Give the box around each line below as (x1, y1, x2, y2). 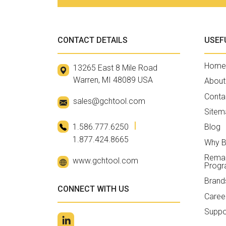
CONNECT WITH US (58, 184, 129, 194)
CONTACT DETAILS (58, 35, 128, 45)
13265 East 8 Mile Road (73, 63, 157, 73)
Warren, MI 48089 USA (73, 75, 153, 85)
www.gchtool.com (73, 156, 138, 165)
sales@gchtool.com (73, 96, 145, 106)
